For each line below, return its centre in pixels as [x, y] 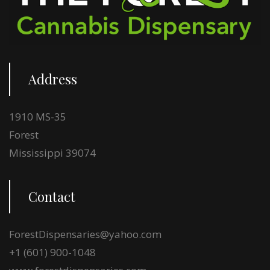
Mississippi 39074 [52, 153]
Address [53, 79]
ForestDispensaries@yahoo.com [85, 234]
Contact [52, 197]
